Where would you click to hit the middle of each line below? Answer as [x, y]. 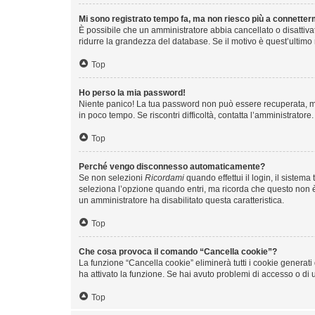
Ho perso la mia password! [132, 92]
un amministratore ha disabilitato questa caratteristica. [181, 200]
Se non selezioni [112, 178]
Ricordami [165, 178]
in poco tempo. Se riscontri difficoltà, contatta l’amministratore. [196, 115]
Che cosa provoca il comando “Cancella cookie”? [178, 251]
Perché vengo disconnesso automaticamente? [172, 166]
